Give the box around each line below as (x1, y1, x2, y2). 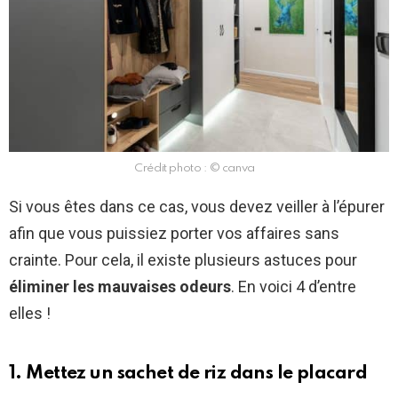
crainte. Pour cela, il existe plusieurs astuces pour (9, 251, 357, 270)
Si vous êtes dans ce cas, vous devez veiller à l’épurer (9, 197, 385, 217)
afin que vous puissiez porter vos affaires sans (9, 224, 339, 243)
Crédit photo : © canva (133, 163, 256, 175)
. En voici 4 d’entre (231, 277, 356, 297)
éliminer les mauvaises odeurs (9, 277, 231, 297)
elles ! (9, 304, 51, 323)
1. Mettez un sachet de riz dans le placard (9, 364, 368, 384)
